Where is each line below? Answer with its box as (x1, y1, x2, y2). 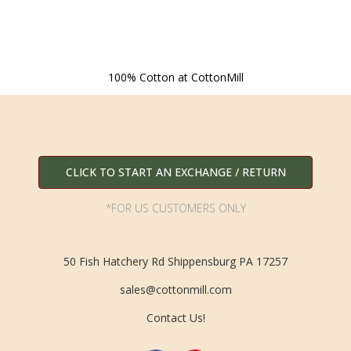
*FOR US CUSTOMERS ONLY (105, 201, 246, 216)
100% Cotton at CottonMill (107, 69, 244, 85)
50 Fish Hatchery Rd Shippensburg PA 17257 (63, 253, 288, 269)
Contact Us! (146, 309, 205, 325)
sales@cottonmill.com (119, 281, 232, 297)
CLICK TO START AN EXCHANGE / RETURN (65, 165, 286, 180)
